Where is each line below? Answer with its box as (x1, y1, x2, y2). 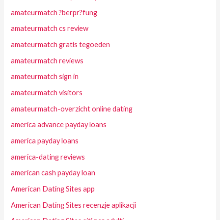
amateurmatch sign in (11, 72, 79, 81)
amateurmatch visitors (11, 88, 83, 97)
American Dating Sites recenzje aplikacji (11, 200, 137, 209)
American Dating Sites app (11, 184, 95, 193)
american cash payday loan (11, 168, 96, 177)
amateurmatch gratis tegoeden (11, 40, 110, 49)
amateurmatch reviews (11, 56, 84, 65)
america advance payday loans (11, 120, 107, 129)
